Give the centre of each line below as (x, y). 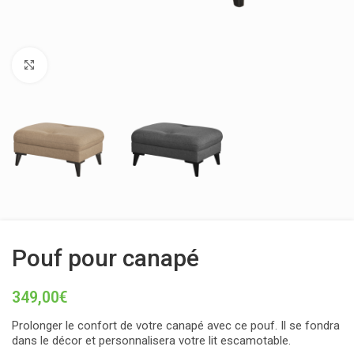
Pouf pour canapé (105, 258)
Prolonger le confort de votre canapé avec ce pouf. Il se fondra (176, 326)
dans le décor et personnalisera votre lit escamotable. (151, 341)
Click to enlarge (87, 65)
